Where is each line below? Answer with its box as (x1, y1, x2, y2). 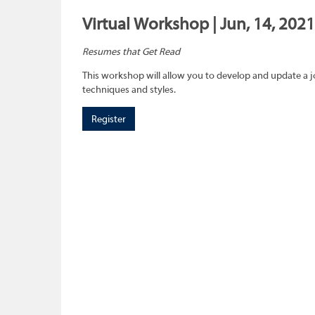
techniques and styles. (82, 84, 176, 96)
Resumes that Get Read (82, 46, 180, 58)
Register (91, 114, 126, 126)
